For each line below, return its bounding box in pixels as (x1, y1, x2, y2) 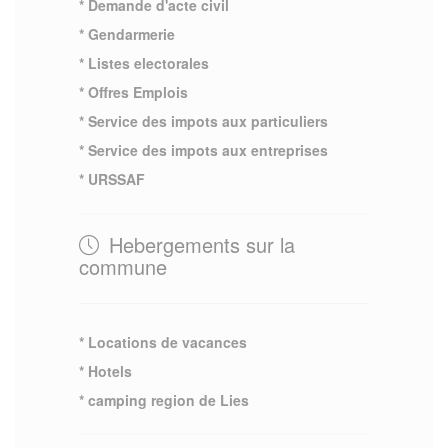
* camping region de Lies (79, 389, 249, 410)
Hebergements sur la (103, 229, 295, 259)
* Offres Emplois (79, 81, 188, 102)
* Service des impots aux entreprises (79, 139, 328, 160)
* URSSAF (79, 168, 145, 189)
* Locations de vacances (79, 331, 247, 352)
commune (79, 251, 167, 281)
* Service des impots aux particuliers (79, 110, 328, 131)
